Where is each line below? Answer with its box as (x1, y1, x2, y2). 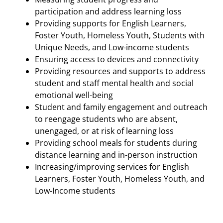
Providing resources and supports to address (35, 66, 206, 77)
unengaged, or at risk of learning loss (35, 125, 174, 136)
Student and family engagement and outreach (35, 102, 208, 112)
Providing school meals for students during (35, 137, 197, 148)
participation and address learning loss (35, 6, 182, 17)
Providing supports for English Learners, (35, 18, 186, 29)
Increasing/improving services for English (35, 161, 189, 172)
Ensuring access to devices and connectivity (35, 54, 199, 65)
